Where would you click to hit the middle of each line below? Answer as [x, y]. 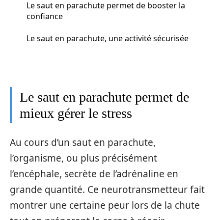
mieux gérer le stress [76, 113]
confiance [45, 16]
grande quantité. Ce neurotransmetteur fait [107, 189]
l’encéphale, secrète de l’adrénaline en [94, 174]
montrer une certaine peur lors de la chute [105, 205]
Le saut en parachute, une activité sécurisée [108, 38]
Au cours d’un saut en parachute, [83, 142]
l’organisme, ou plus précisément [83, 158]
